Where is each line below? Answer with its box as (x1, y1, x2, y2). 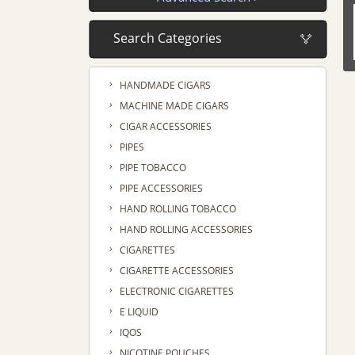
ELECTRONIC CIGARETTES (119, 284, 234, 299)
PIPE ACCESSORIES (119, 181, 203, 196)
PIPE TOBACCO (119, 161, 186, 175)
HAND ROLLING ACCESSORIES (119, 223, 253, 237)
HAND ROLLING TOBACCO (119, 202, 236, 216)
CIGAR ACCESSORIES (119, 120, 212, 134)
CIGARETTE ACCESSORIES (119, 264, 234, 278)
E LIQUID (119, 305, 158, 319)
